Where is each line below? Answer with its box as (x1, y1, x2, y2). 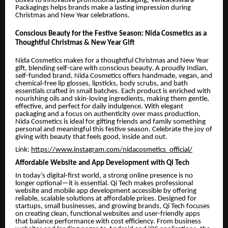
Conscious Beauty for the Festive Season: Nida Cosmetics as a (15, 30, 207, 38)
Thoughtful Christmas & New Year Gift (15, 39, 135, 47)
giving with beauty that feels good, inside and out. (15, 133, 167, 141)
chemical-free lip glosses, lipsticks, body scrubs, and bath (15, 79, 188, 88)
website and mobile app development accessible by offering (15, 187, 196, 195)
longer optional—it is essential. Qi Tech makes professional (15, 180, 193, 188)
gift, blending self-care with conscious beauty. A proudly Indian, (15, 64, 208, 72)
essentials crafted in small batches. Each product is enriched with (15, 87, 211, 95)
